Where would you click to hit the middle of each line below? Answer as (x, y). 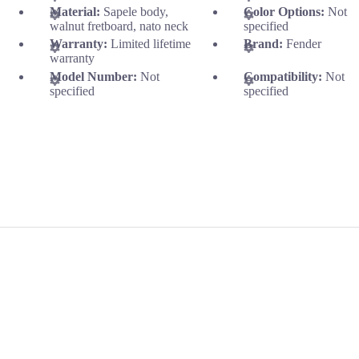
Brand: (265, 44)
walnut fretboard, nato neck (119, 26)
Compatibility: (285, 77)
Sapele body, (136, 11)
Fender (304, 44)
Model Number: (95, 77)
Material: (77, 11)
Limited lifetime (151, 44)
